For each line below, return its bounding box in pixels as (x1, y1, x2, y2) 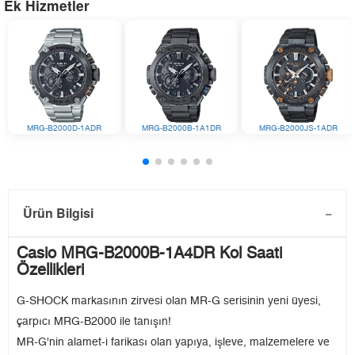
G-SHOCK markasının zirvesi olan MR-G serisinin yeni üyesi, (17, 296, 321, 307)
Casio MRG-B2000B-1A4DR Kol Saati (17, 246, 282, 262)
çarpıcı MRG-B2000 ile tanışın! (17, 316, 171, 328)
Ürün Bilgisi (23, 204, 94, 223)
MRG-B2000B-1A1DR (141, 124, 221, 133)
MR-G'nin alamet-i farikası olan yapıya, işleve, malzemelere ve (17, 337, 330, 349)
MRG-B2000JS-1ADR (259, 124, 338, 133)
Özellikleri (17, 262, 84, 279)
